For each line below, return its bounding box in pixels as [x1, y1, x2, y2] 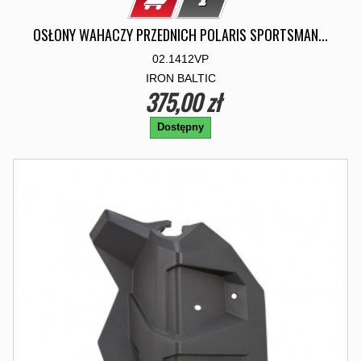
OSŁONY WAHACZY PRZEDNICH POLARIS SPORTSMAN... [33, 24, 328, 45]
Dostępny [157, 121, 204, 133]
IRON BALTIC [145, 72, 216, 85]
